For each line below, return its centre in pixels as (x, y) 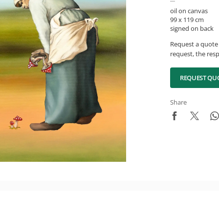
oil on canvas (189, 11)
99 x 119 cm (187, 20)
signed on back (192, 28)
